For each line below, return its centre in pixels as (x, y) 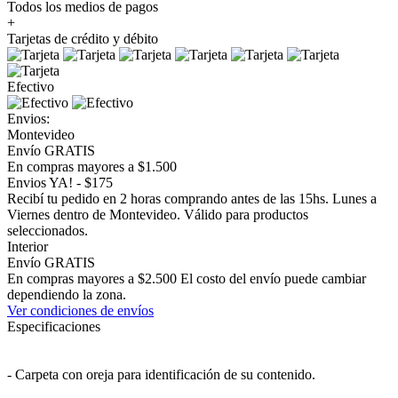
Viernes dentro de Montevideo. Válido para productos (158, 214)
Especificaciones (54, 326)
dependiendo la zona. (67, 294)
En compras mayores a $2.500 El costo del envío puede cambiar (187, 278)
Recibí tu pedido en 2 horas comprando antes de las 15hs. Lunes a (192, 198)
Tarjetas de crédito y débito (83, 38)
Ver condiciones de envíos (80, 310)
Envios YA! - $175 (60, 182)
